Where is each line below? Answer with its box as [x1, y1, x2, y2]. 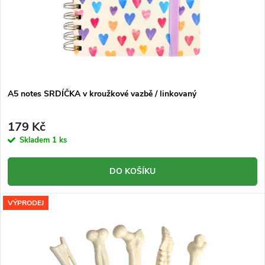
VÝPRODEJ [8, 198, 44, 208]
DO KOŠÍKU [109, 166, 156, 177]
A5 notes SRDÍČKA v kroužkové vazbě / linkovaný [8, 88, 196, 99]
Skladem [20, 135, 52, 146]
